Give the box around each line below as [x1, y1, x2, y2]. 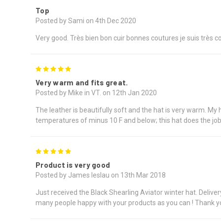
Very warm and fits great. [36, 78, 128, 87]
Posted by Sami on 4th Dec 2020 [36, 17, 136, 25]
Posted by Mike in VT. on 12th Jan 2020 [36, 89, 157, 97]
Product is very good [36, 160, 110, 170]
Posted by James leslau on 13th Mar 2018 [36, 171, 166, 180]
